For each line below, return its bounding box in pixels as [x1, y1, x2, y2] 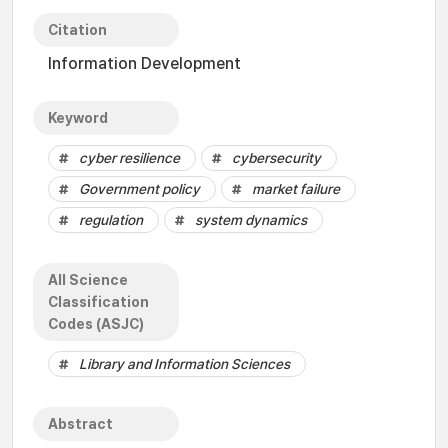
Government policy [79, 181, 200, 197]
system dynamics [195, 212, 307, 228]
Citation [48, 22, 107, 38]
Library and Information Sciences [79, 356, 290, 372]
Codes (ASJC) [48, 316, 144, 332]
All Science [48, 272, 128, 288]
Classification [48, 294, 149, 310]
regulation [79, 212, 143, 228]
